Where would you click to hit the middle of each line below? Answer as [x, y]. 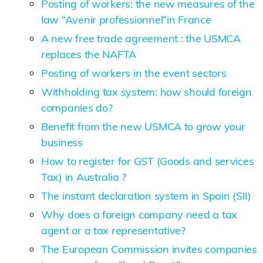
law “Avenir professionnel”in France [126, 19]
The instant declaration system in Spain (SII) [146, 195]
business [62, 142]
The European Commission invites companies [149, 249]
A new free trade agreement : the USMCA [141, 38]
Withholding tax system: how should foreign [146, 92]
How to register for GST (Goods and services [148, 161]
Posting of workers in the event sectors [134, 73]
